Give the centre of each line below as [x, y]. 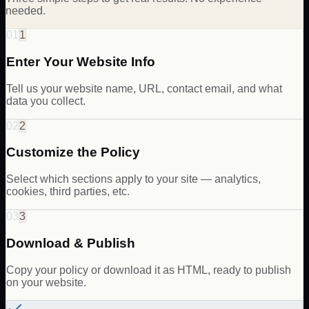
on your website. [46, 282]
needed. [26, 11]
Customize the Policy [73, 152]
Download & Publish [71, 243]
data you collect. [46, 101]
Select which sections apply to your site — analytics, [133, 179]
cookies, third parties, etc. [68, 192]
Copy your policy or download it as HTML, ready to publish [149, 270]
